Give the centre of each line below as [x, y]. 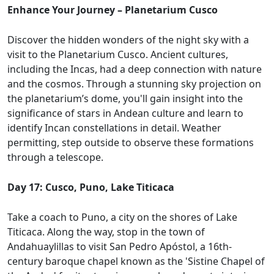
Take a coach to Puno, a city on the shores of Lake [122, 217]
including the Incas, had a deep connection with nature [135, 69]
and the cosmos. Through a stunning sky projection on [134, 84]
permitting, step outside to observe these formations [131, 143]
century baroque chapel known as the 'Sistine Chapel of [136, 261]
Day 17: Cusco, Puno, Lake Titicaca [91, 187]
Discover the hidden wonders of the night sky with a [128, 40]
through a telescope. [55, 157]
